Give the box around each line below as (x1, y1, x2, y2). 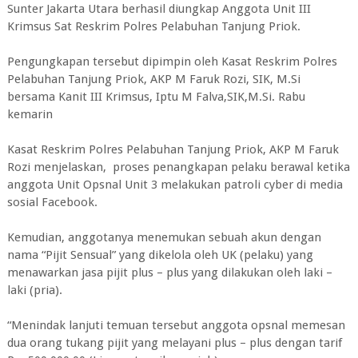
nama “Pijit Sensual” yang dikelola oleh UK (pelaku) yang (6, 247, 313, 262)
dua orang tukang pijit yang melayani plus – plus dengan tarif (6, 335, 342, 350)
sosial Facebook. (6, 194, 101, 209)
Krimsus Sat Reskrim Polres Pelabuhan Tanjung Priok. (6, 18, 300, 34)
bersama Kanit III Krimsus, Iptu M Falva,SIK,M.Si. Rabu (6, 89, 308, 104)
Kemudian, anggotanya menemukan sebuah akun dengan (6, 229, 321, 245)
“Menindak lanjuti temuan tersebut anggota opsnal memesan (6, 317, 345, 332)
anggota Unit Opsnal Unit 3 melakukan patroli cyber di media (6, 177, 343, 192)
